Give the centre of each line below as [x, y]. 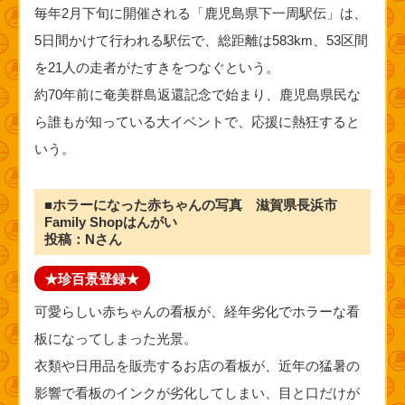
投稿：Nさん [84, 239]
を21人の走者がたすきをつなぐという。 [156, 68]
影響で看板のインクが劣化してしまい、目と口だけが [197, 392]
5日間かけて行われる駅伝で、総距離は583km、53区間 [201, 41]
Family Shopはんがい [111, 221]
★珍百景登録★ [92, 278]
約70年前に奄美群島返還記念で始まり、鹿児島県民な [197, 95]
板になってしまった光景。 [115, 338]
